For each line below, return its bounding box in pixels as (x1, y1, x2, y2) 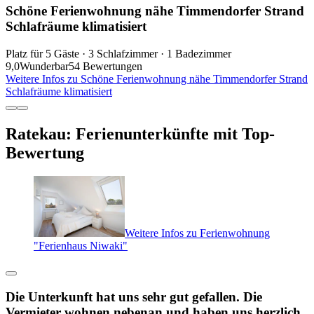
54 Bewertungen (69, 60, 142, 72)
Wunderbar (20, 60, 69, 72)
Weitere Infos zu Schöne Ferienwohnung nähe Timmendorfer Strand (6, 72, 308, 85)
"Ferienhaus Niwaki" (34, 240, 128, 252)
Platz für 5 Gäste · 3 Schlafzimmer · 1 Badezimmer (6, 47, 231, 60)
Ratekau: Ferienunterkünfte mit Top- (6, 124, 275, 143)
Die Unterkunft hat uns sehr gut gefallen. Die (6, 289, 262, 304)
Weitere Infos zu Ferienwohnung (125, 227, 270, 240)
